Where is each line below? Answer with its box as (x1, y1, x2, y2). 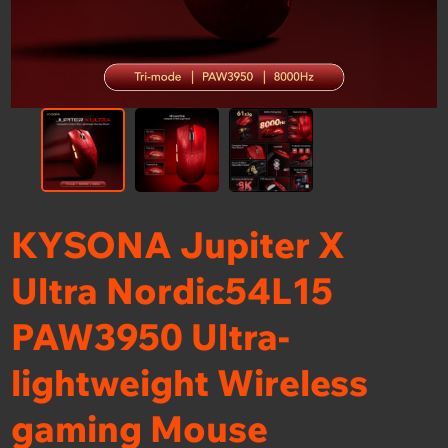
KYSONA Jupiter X (11, 222, 346, 267)
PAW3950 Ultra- (11, 314, 291, 359)
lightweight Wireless (11, 360, 369, 405)
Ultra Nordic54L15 (11, 268, 334, 313)
